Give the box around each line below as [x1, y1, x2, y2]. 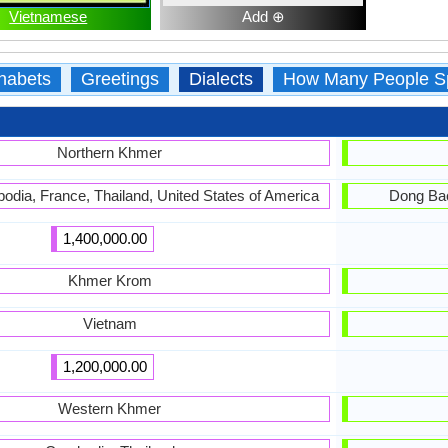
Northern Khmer [57, 144, 163, 161]
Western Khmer [58, 400, 162, 417]
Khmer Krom [67, 272, 152, 289]
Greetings [80, 69, 159, 89]
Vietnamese [9, 8, 88, 25]
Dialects [188, 69, 253, 89]
